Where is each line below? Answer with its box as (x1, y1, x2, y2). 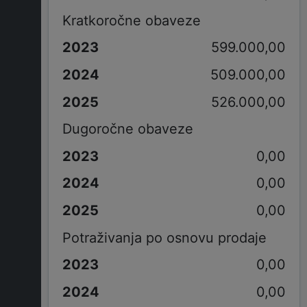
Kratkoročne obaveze (62, 12, 201, 29)
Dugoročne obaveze (62, 121, 193, 138)
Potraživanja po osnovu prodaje (62, 229, 267, 246)
